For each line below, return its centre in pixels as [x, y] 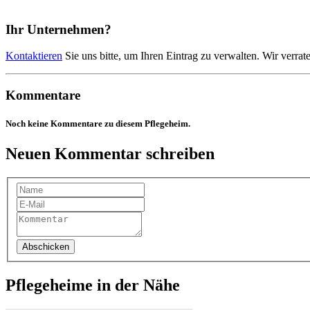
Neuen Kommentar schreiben [110, 154]
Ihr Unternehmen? [58, 29]
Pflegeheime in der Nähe [93, 285]
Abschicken [46, 246]
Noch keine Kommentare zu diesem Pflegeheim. [98, 124]
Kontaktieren [34, 56]
